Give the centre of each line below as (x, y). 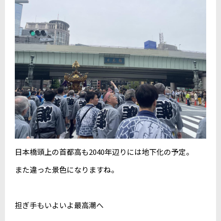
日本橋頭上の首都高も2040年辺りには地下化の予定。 (104, 151)
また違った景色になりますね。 (67, 169)
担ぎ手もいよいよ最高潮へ (59, 205)
